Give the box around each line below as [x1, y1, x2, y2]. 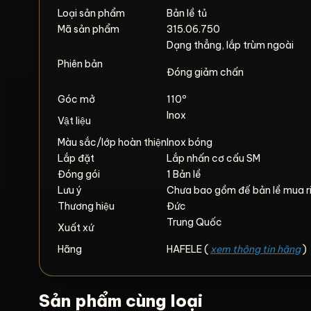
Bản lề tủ [167, 7, 207, 19]
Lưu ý [58, 184, 82, 196]
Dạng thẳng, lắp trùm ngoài [167, 39, 294, 51]
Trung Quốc [167, 216, 222, 228]
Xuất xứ [58, 221, 94, 234]
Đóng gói [58, 168, 102, 180]
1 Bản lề [167, 168, 201, 180]
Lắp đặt [58, 152, 94, 165]
